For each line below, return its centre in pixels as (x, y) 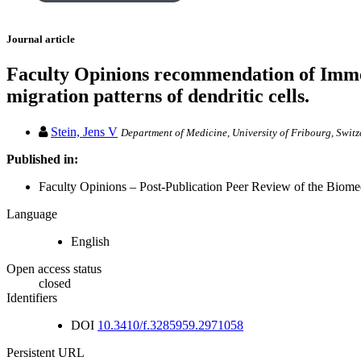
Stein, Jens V (84, 131)
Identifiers (32, 297)
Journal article (41, 39)
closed (55, 283)
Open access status (54, 268)
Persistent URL (46, 352)
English (90, 241)
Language (32, 214)
